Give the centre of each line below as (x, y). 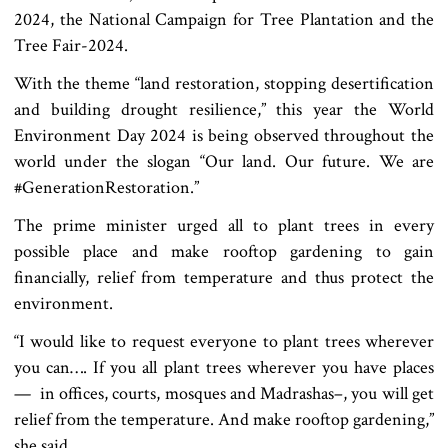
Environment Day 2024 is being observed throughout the (224, 135)
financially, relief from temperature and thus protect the (224, 277)
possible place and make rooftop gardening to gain (224, 251)
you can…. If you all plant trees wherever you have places (224, 367)
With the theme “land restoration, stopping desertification (224, 83)
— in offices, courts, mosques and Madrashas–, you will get (224, 393)
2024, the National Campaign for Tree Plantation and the (224, 19)
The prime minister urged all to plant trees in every (224, 225)
